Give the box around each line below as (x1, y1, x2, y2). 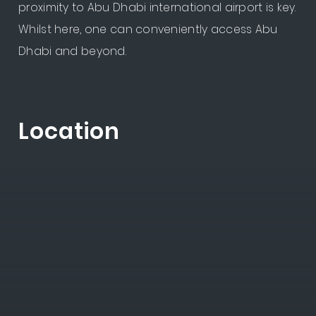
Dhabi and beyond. (18, 43, 126, 59)
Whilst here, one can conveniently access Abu (18, 21, 278, 37)
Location (18, 115, 121, 147)
